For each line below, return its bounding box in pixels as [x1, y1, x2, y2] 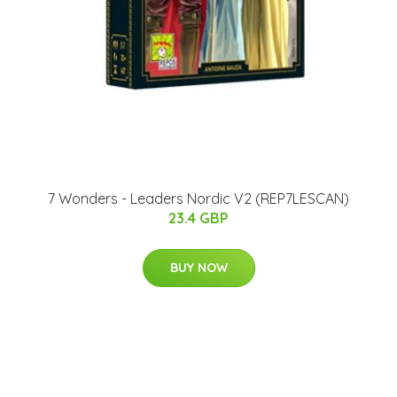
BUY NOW [169, 259, 228, 276]
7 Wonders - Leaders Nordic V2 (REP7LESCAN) [48, 189, 349, 207]
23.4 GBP [168, 208, 229, 227]
